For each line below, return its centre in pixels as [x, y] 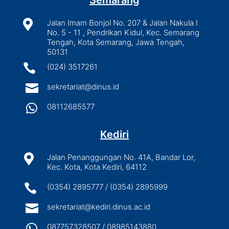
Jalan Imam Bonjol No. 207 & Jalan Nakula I [122, 23]
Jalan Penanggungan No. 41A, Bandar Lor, [121, 157]
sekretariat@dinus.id [83, 87]
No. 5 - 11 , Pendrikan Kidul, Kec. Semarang [123, 33]
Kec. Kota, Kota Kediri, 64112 [97, 167]
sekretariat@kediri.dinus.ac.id [98, 207]
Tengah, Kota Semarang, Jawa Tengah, [116, 42]
